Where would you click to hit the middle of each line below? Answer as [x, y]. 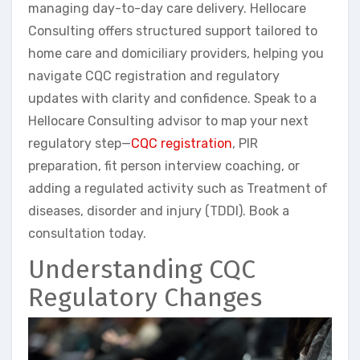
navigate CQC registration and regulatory [154, 76]
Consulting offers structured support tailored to [173, 31]
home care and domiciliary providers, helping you [176, 54]
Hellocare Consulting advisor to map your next [168, 121]
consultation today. [87, 234]
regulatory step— [80, 144]
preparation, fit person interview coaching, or [164, 166]
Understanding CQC [142, 270]
